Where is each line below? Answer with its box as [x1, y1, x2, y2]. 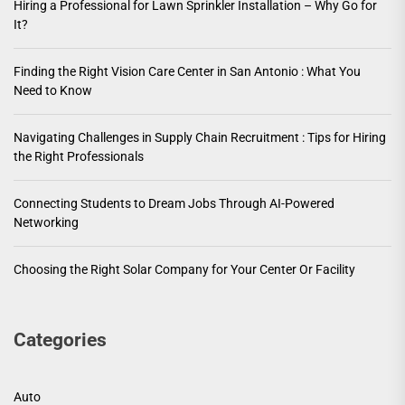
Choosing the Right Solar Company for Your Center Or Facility [14, 262, 355, 278]
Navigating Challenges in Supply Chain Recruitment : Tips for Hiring [14, 130, 386, 146]
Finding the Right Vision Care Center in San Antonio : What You [14, 64, 361, 80]
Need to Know [14, 83, 92, 99]
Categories [14, 329, 107, 352]
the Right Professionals [14, 149, 144, 165]
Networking [14, 215, 79, 231]
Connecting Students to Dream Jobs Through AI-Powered [14, 196, 334, 212]
